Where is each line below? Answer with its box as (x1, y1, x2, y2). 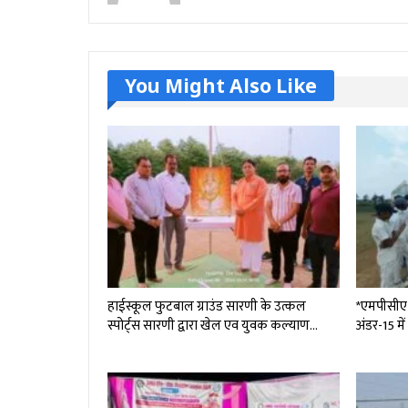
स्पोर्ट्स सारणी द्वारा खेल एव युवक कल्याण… (107, 314, 318, 338)
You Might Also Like (125, 73, 317, 99)
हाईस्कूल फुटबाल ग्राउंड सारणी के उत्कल (107, 295, 306, 319)
